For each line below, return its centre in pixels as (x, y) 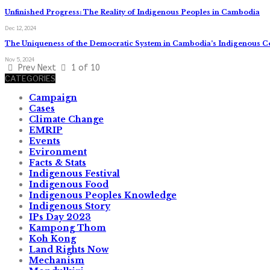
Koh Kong (52, 238)
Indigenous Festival (74, 173)
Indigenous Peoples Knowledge (103, 195)
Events (45, 141)
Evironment (58, 152)
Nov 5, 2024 (20, 59)
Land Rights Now (69, 249)
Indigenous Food (69, 184)
